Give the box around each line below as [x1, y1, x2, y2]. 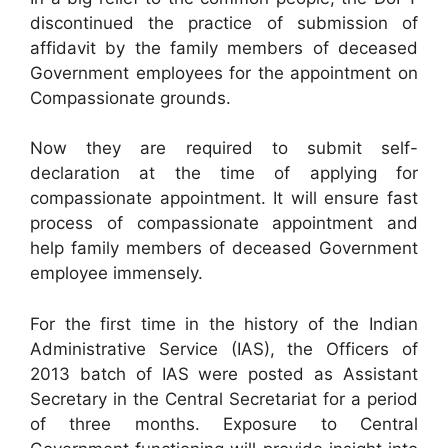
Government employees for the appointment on [30, 62, 418, 83]
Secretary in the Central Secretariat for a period [30, 388, 418, 409]
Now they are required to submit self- [30, 138, 418, 158]
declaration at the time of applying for [30, 163, 418, 183]
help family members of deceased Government [30, 238, 418, 258]
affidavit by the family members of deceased [30, 37, 418, 58]
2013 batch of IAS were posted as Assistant [30, 363, 418, 384]
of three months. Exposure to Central [30, 413, 418, 434]
